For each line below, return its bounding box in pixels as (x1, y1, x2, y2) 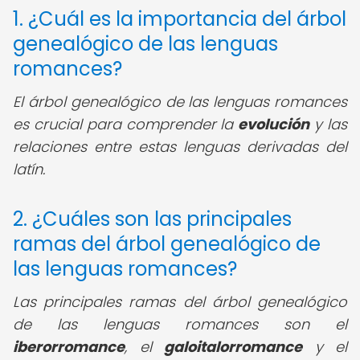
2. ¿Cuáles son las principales (13, 206, 292, 232)
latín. (13, 159, 45, 179)
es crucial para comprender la (13, 114, 239, 134)
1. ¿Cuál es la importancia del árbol (13, 6, 346, 32)
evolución (238, 114, 310, 134)
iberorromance (13, 337, 125, 357)
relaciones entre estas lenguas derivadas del (13, 137, 347, 157)
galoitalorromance (164, 337, 302, 357)
